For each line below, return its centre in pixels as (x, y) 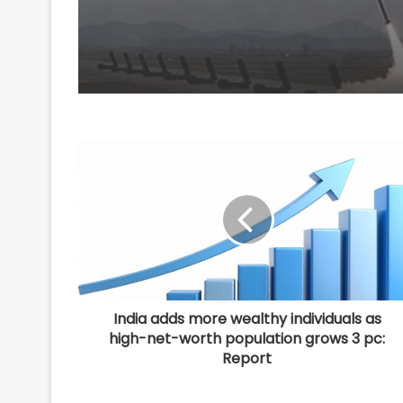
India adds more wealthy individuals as (247, 319)
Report (247, 359)
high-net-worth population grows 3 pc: (247, 339)
